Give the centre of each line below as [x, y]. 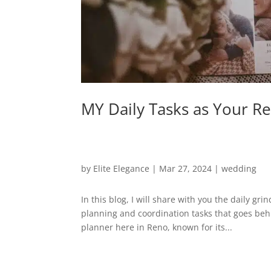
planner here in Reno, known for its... [157, 227]
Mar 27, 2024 [186, 169]
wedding [239, 169]
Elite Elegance [122, 169]
